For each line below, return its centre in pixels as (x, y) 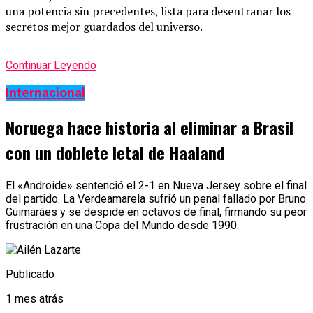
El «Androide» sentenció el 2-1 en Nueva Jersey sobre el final (156, 185)
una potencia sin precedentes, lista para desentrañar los (148, 12)
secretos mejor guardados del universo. (104, 27)
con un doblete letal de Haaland (115, 152)
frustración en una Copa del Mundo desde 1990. (122, 225)
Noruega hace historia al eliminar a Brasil (150, 127)
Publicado (30, 274)
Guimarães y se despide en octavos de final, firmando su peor (156, 212)
